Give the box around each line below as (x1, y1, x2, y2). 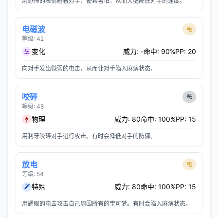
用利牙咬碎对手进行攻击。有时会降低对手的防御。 (22, 132, 156, 140)
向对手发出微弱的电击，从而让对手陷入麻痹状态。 (22, 65, 156, 72)
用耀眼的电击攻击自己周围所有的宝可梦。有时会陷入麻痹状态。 (22, 200, 191, 207)
